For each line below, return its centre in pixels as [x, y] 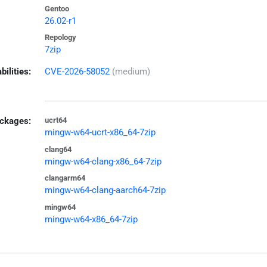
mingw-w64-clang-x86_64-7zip [103, 161]
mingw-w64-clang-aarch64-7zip [105, 190]
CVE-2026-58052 [77, 72]
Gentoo [57, 8]
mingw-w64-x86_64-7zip [91, 219]
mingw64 [60, 207]
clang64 [58, 149]
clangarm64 [65, 178]
